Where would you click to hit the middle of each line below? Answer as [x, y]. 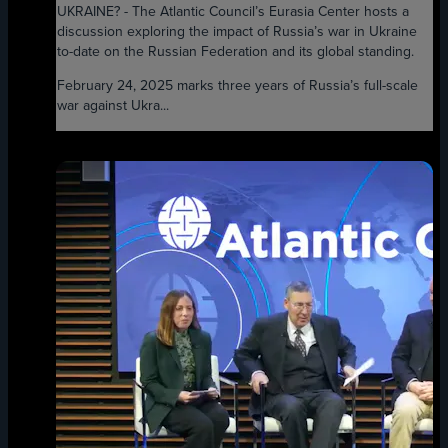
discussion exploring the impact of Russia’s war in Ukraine [236, 32]
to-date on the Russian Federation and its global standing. [235, 52]
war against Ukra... [112, 106]
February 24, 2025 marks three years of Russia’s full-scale [237, 86]
